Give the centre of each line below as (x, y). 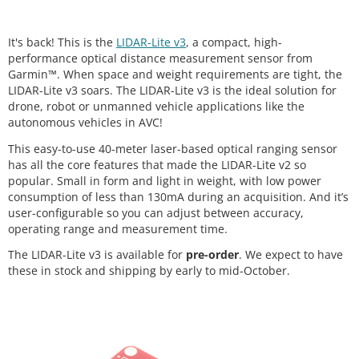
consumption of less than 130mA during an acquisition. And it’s (178, 196)
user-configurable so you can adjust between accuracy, (156, 212)
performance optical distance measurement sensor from (160, 58)
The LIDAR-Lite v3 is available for (97, 255)
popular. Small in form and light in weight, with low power (165, 180)
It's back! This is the (62, 42)
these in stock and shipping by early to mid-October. (149, 271)
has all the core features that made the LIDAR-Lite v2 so (157, 164)
